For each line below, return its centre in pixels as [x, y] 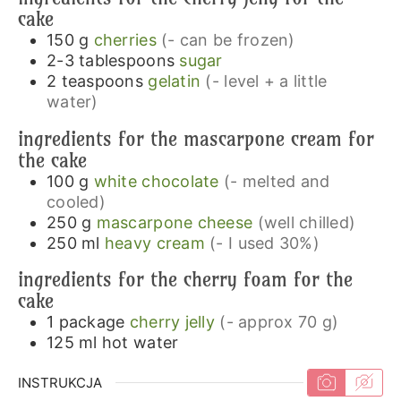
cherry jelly [172, 322]
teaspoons [102, 81]
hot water [140, 343]
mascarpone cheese [175, 222]
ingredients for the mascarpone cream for [196, 138]
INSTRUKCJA [60, 383]
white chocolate [156, 181]
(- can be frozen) [228, 39]
